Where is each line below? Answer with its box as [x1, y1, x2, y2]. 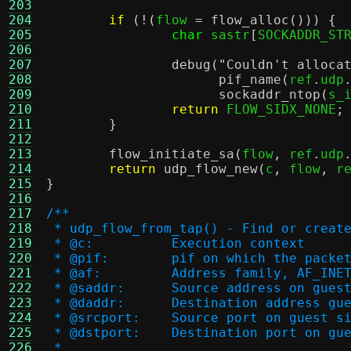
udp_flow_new [164, 161, 258, 176]
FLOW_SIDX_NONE [219, 102, 336, 117]
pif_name [219, 72, 281, 87]
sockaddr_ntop [219, 87, 320, 102]
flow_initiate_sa [109, 147, 234, 161]
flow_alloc [211, 13, 289, 27]
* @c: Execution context [172, 236, 305, 251]
